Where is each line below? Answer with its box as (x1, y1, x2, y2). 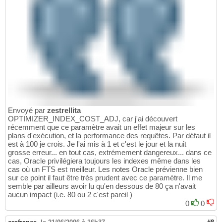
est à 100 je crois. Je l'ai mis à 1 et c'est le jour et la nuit (8, 139, 186, 148)
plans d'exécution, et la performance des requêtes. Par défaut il (8, 131, 211, 140)
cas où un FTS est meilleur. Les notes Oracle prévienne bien (8, 165, 203, 173)
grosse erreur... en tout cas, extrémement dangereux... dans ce (8, 148, 212, 157)
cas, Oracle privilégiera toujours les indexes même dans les (8, 156, 201, 165)
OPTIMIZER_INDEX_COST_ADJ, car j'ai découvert (8, 114, 177, 123)
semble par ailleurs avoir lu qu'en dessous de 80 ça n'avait (8, 181, 196, 190)
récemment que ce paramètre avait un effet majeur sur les (8, 122, 195, 131)
